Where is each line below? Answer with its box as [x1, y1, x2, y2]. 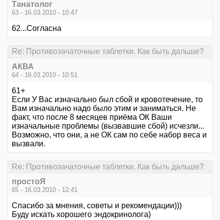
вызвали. [12, 139, 45, 148]
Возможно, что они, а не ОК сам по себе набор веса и [12, 130, 207, 139]
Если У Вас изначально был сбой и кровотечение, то [12, 95, 203, 104]
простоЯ [12, 177, 46, 186]
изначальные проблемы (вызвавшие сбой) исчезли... [12, 121, 204, 130]
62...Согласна [12, 24, 61, 33]
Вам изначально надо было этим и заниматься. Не [12, 104, 196, 112]
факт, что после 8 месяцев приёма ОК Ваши [12, 112, 172, 121]
